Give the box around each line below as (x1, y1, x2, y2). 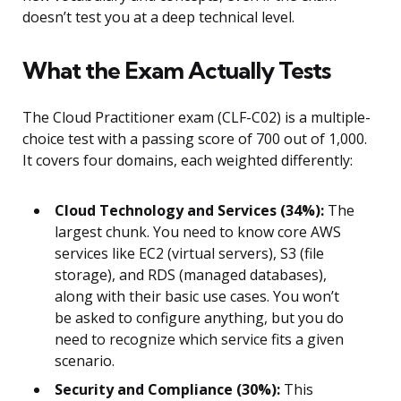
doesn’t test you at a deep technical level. (22, 7, 294, 28)
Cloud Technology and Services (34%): (55, 200, 324, 221)
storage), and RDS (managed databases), (55, 265, 327, 286)
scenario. (55, 351, 115, 371)
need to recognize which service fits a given (55, 329, 344, 350)
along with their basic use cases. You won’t (55, 286, 339, 307)
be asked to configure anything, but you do (55, 308, 344, 328)
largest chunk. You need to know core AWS (55, 222, 341, 243)
